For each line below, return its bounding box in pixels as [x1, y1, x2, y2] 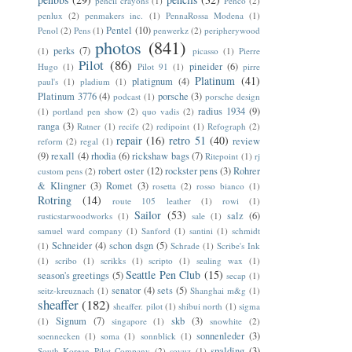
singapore [111, 314, 147, 327]
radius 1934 [197, 104, 245, 118]
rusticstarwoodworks [38, 209, 112, 222]
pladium [79, 75, 110, 87]
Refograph [207, 119, 246, 132]
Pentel [106, 23, 133, 37]
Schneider [52, 238, 92, 252]
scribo [54, 254, 77, 266]
